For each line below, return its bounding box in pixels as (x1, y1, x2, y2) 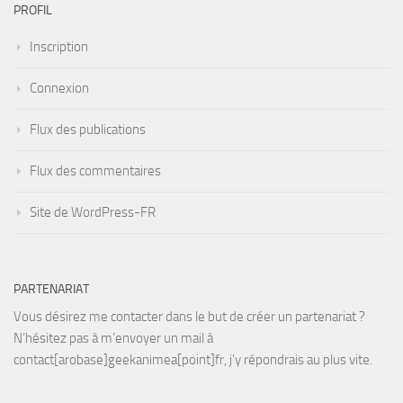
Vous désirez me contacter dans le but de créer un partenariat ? (13, 308, 365, 325)
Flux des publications (30, 121, 146, 138)
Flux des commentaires (30, 162, 161, 179)
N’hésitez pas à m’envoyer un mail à (13, 329, 213, 346)
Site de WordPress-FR (30, 203, 156, 220)
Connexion (30, 79, 89, 96)
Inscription (30, 38, 88, 55)
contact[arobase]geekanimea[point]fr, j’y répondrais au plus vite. (13, 351, 372, 368)
